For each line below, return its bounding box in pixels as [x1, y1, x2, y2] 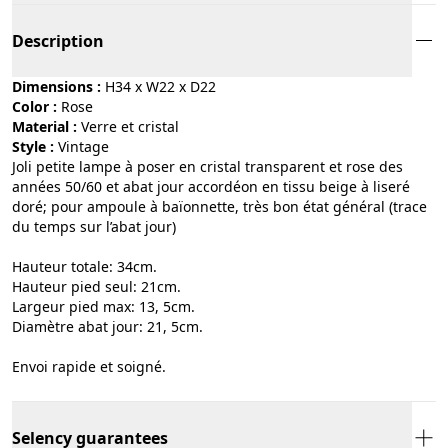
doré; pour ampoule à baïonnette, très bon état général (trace [12, 196, 427, 216]
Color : [12, 96, 57, 116]
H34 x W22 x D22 [105, 76, 216, 96]
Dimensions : [12, 76, 101, 96]
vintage [66, 136, 109, 156]
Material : [12, 116, 77, 136]
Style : [12, 136, 54, 156]
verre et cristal [89, 116, 179, 136]
